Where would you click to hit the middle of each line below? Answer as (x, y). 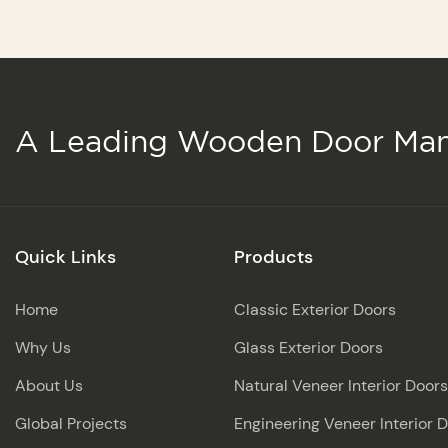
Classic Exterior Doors (315, 309)
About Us (49, 385)
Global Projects (71, 423)
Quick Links (65, 256)
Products (273, 256)
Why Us (43, 347)
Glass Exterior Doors (308, 347)
